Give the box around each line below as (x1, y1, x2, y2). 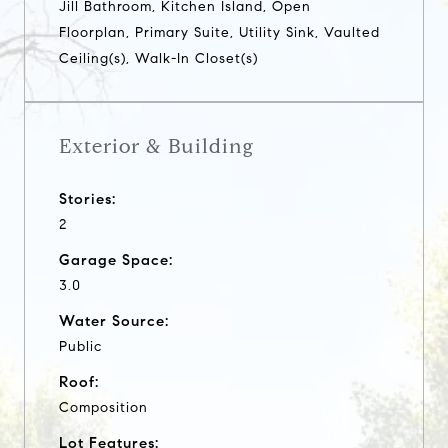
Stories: (59, 189, 116, 208)
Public (59, 337, 102, 355)
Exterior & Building (59, 133, 254, 159)
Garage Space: (59, 250, 173, 269)
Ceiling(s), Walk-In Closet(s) (59, 49, 258, 67)
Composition (59, 398, 148, 416)
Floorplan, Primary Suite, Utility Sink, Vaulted (59, 23, 380, 41)
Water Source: (59, 311, 169, 330)
